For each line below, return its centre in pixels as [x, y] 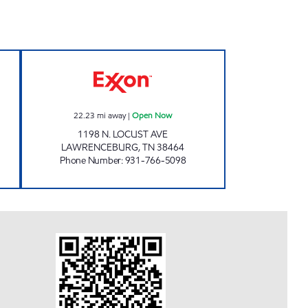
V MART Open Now [170, 57]
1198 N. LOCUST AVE [123, 134]
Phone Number [90, 161]
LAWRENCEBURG [100, 147]
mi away [112, 115]
